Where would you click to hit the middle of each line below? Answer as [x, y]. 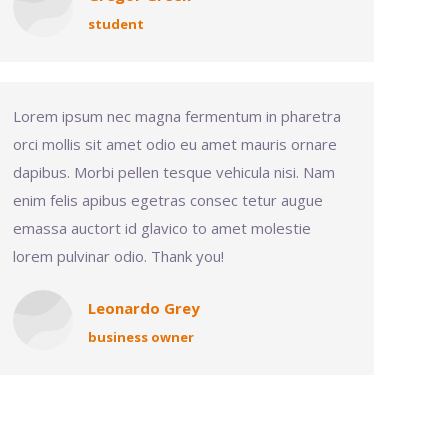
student [116, 24]
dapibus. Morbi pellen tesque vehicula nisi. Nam [174, 172]
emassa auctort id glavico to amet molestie [162, 228]
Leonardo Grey [144, 308]
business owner [141, 337]
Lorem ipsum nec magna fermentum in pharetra [177, 116]
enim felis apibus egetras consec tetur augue [168, 200]
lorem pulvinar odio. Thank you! [118, 256]
